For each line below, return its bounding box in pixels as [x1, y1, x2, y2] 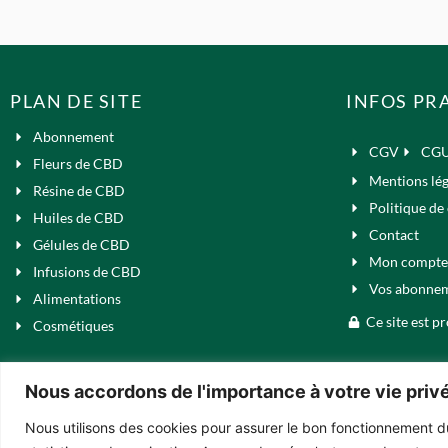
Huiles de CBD [32, 209, 124, 227]
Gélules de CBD [32, 236, 130, 254]
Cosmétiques [32, 317, 114, 335]
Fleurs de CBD [32, 155, 123, 173]
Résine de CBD [32, 182, 125, 200]
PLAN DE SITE [10, 89, 143, 112]
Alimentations [32, 290, 121, 308]
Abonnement [32, 128, 114, 146]
